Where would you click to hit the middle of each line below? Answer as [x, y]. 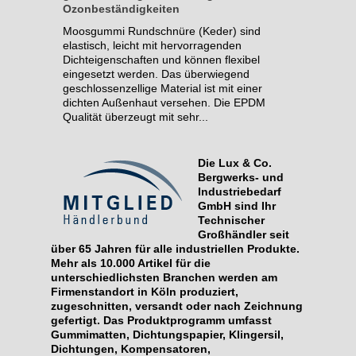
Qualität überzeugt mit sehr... [135, 117]
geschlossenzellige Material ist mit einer [163, 89]
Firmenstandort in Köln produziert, [145, 292]
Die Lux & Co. [235, 163]
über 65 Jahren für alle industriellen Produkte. [175, 249]
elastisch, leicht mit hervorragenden [152, 46]
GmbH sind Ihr [237, 206]
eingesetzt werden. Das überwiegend [156, 74]
